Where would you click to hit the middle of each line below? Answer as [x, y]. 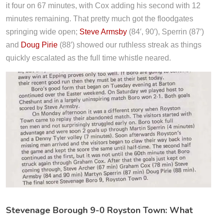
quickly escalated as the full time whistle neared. [88, 58]
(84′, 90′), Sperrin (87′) [165, 32]
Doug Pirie [39, 45]
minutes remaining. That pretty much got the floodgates [100, 19]
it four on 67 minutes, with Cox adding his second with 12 [103, 6]
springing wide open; [43, 32]
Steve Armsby [103, 32]
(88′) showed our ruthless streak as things [130, 45]
